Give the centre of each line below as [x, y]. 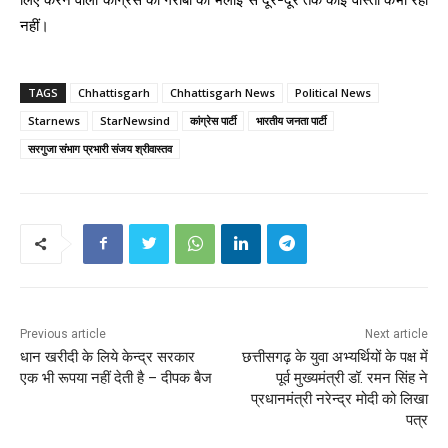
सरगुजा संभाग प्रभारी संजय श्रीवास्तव [100, 148]
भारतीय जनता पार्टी [291, 120]
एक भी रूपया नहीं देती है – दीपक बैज [116, 377]
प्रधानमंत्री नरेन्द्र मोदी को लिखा [339, 398]
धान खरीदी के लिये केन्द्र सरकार [107, 356]
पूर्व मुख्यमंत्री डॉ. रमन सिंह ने [351, 377]
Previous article [63, 333]
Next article [396, 333]
